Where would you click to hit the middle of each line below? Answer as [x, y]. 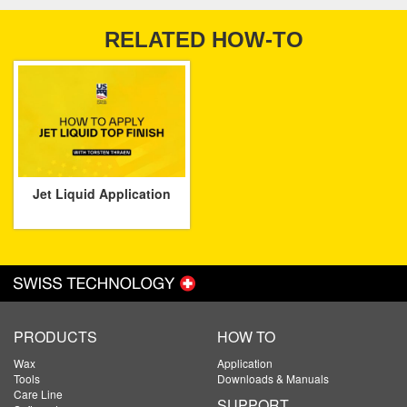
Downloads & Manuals [273, 378]
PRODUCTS [55, 336]
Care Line [38, 393]
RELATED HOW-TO [203, 40]
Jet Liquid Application [102, 193]
